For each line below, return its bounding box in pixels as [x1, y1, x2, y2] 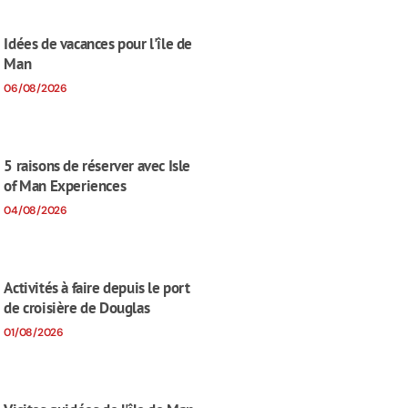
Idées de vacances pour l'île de [4, 33, 193, 54]
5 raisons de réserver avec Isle [4, 155, 191, 176]
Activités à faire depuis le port [4, 277, 190, 298]
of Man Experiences [4, 175, 127, 196]
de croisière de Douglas [4, 297, 150, 318]
